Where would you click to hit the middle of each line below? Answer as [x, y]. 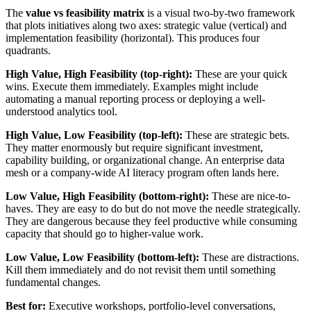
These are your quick [240, 74]
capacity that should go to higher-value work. [104, 233]
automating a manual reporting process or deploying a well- [135, 99]
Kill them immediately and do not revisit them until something [141, 269]
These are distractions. [249, 257]
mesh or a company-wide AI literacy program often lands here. [142, 172]
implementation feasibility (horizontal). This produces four [133, 37]
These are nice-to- [250, 196]
